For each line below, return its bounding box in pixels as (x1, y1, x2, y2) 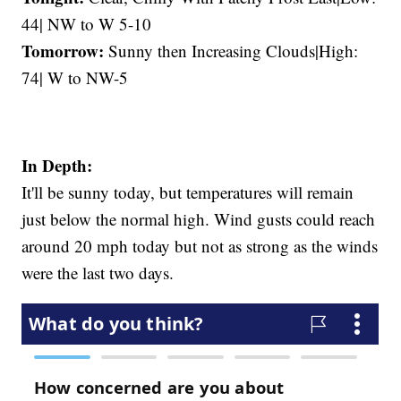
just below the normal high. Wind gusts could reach (21, 208, 376, 231)
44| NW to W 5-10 (21, 13, 152, 36)
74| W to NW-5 (21, 66, 129, 90)
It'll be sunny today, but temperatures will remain (21, 181, 354, 204)
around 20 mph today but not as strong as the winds (21, 235, 379, 258)
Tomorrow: (21, 38, 105, 64)
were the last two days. (21, 261, 175, 285)
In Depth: (21, 153, 93, 178)
